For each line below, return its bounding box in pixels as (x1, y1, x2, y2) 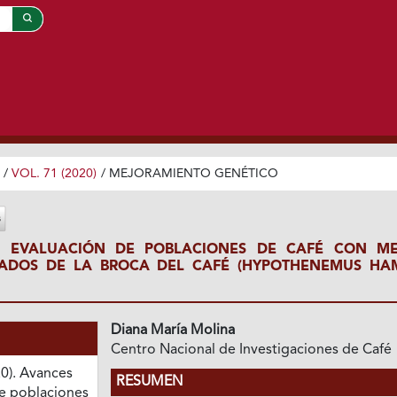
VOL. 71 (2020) (11, 167, 97, 180)
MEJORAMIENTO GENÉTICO (108, 167, 278, 180)
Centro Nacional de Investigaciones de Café (111, 342, 393, 357)
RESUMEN (116, 374, 183, 389)
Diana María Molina (111, 323, 236, 338)
